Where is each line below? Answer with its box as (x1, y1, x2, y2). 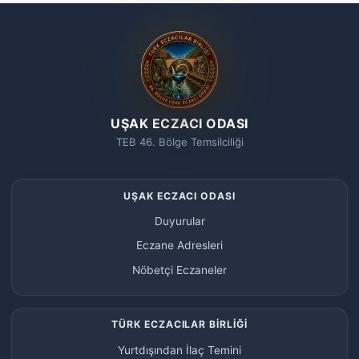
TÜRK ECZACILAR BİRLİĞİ (111, 318, 248, 331)
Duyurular (154, 214, 205, 228)
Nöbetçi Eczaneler (132, 263, 227, 276)
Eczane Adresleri (136, 239, 223, 252)
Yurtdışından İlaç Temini (118, 343, 241, 357)
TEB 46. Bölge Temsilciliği (115, 135, 244, 149)
